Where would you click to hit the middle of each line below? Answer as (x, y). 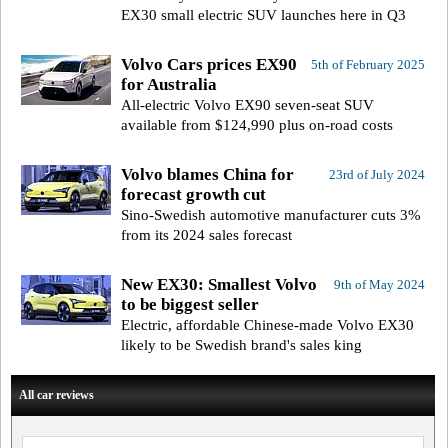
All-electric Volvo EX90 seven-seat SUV (247, 105)
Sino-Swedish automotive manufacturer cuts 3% (271, 215)
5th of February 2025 (367, 65)
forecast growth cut (193, 195)
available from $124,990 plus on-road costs (257, 125)
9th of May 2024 (379, 285)
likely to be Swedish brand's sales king (241, 345)
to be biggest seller (190, 305)
